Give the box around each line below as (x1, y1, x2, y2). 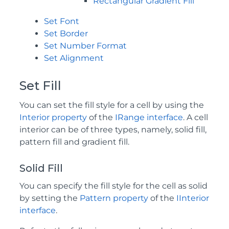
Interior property (19, 112, 87, 122)
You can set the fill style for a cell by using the (19, 100, 204, 110)
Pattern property (80, 193, 148, 203)
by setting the (19, 193, 80, 203)
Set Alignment (44, 53, 104, 63)
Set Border (44, 29, 88, 38)
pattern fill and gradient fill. (19, 137, 129, 147)
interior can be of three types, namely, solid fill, (19, 125, 207, 134)
